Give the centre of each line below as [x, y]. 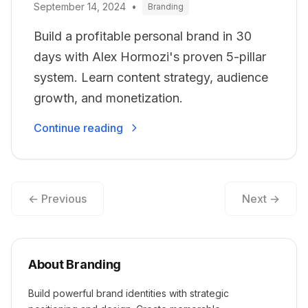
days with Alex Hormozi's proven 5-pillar [150, 56]
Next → [261, 198]
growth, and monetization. [108, 98]
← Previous [57, 198]
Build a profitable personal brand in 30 [143, 36]
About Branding [75, 264]
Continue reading [78, 128]
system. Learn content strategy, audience [151, 77]
